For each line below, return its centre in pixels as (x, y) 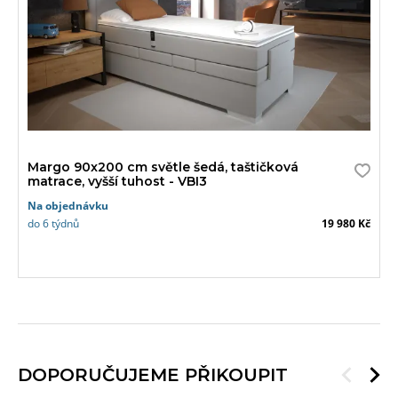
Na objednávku (68, 206)
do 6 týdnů (53, 224)
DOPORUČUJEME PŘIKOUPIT (153, 374)
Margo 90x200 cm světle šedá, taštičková (163, 167)
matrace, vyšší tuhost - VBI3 (117, 182)
